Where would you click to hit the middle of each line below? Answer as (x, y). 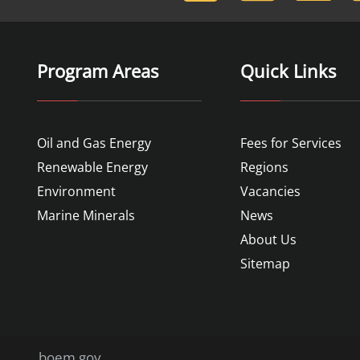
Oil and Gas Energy (94, 143)
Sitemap (265, 264)
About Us (268, 239)
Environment (76, 191)
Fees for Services (290, 143)
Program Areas (98, 71)
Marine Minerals (86, 215)
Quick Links (288, 71)
